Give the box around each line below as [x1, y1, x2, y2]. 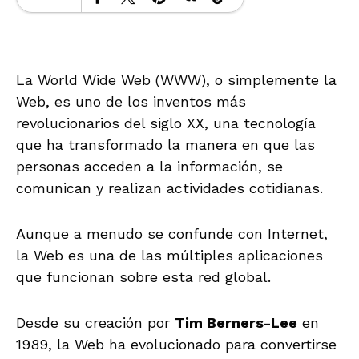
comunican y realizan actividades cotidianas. [16, 179, 323, 196]
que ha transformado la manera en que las [16, 135, 315, 153]
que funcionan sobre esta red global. [16, 268, 271, 285]
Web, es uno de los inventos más [16, 92, 246, 110]
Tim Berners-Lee [175, 313, 297, 331]
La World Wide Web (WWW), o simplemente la [16, 71, 337, 88]
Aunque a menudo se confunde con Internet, [16, 224, 328, 242]
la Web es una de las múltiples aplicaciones [16, 246, 323, 264]
